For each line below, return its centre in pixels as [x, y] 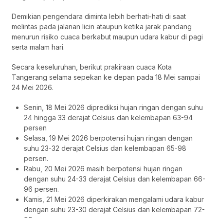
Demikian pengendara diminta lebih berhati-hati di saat [99, 17]
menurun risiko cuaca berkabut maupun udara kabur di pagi [107, 37]
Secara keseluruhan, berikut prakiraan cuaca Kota [92, 67]
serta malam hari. [38, 47]
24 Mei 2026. [33, 88]
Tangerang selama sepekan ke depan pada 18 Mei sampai [106, 77]
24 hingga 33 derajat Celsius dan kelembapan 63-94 [108, 118]
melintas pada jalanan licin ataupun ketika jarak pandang [102, 27]
